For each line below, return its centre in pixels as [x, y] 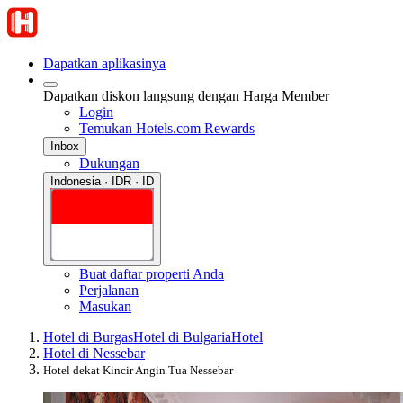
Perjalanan [109, 290]
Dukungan [109, 163]
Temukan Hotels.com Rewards [167, 128]
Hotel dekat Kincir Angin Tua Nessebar [138, 370]
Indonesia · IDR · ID [102, 181]
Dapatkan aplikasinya [104, 63]
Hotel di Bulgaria [182, 336]
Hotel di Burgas [88, 336]
